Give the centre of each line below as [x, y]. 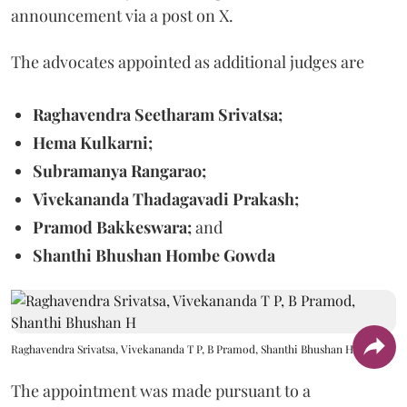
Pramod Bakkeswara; [114, 227]
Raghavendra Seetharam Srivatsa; [158, 114]
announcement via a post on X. [122, 15]
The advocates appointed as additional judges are [188, 61]
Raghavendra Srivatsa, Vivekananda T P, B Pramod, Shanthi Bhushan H [182, 348]
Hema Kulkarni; [93, 142]
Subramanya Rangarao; [119, 170]
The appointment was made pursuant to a [161, 390]
